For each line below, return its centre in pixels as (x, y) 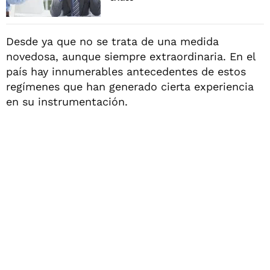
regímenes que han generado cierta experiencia (130, 86)
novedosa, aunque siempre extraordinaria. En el (131, 56)
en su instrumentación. (67, 101)
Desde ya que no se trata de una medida (112, 41)
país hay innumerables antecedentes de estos (126, 71)
